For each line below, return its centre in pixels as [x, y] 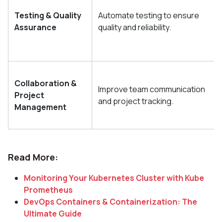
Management [40, 107]
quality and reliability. [135, 27]
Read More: [34, 157]
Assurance [35, 27]
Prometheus [48, 190]
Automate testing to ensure [149, 15]
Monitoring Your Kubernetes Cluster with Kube [114, 178]
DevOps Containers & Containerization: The [111, 201]
